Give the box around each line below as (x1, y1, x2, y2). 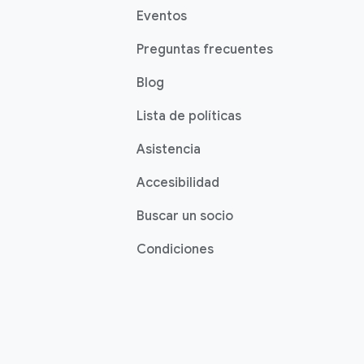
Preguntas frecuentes (136, 41, 273, 58)
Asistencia (136, 141, 201, 158)
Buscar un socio (136, 208, 233, 224)
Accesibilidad (136, 175, 219, 191)
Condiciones (136, 241, 214, 258)
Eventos (136, 8, 187, 24)
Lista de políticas (136, 108, 241, 124)
